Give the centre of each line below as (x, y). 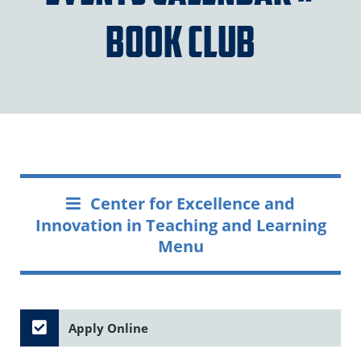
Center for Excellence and (192, 203)
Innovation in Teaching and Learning (180, 225)
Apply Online (108, 328)
